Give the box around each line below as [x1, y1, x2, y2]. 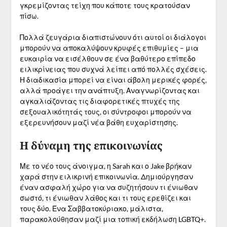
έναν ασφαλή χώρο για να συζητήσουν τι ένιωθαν [19, 183, 198, 192]
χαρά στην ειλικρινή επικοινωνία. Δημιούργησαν [19, 172, 193, 181]
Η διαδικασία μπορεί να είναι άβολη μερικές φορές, [19, 75, 207, 85]
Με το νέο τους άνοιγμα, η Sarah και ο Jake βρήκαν [19, 162, 192, 171]
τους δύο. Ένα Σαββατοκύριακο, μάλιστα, [19, 204, 163, 213]
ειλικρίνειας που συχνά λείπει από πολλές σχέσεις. [19, 65, 207, 74]
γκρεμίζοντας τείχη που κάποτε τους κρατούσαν [19, 1, 190, 10]
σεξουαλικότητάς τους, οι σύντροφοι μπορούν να [19, 107, 192, 117]
